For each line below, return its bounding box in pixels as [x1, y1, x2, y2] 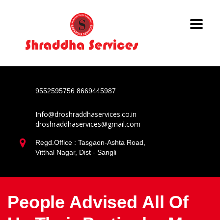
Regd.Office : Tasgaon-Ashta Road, [35, 138, 145, 146]
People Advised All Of [7, 192, 189, 212]
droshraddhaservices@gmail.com [35, 119, 140, 129]
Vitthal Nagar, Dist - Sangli [35, 148, 116, 156]
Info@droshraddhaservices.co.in [35, 110, 137, 119]
